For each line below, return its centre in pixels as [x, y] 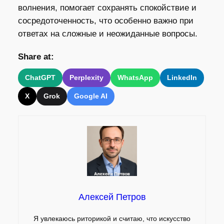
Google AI [90, 96]
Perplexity [86, 77]
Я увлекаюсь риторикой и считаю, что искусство [112, 218]
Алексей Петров [112, 197]
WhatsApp [135, 77]
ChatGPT [40, 77]
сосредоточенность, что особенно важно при [105, 20]
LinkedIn [182, 77]
